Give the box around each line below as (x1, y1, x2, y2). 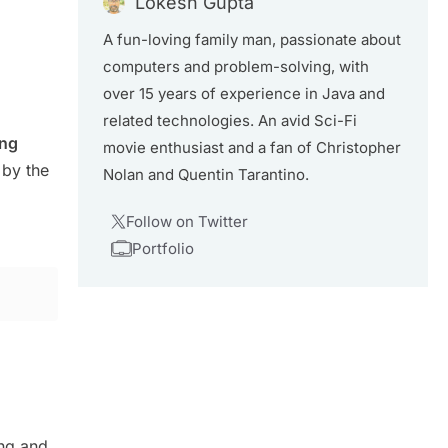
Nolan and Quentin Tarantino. (103, 165, 309, 184)
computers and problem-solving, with (103, 57, 369, 76)
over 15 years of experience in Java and (103, 84, 385, 103)
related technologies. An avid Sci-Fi (103, 111, 357, 130)
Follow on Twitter (125, 212, 248, 231)
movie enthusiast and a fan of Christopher (103, 138, 401, 157)
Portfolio (131, 239, 194, 258)
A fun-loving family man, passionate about (103, 30, 401, 49)
